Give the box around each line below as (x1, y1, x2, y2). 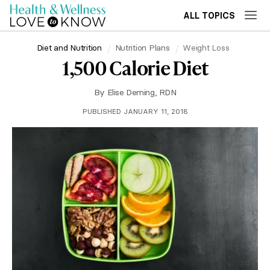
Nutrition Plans (115, 42, 170, 53)
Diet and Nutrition (36, 42, 102, 53)
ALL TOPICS (183, 10, 235, 21)
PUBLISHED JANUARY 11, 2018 (82, 107, 188, 116)
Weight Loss (183, 42, 230, 53)
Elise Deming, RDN (107, 87, 177, 98)
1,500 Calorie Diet (61, 54, 209, 81)
